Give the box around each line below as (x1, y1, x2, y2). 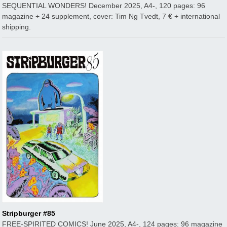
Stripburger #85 (2, 209, 56, 217)
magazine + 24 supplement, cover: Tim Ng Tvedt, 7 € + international (2, 12, 220, 20)
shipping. (2, 22, 31, 31)
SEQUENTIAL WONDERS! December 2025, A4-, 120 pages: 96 (2, 1, 206, 10)
